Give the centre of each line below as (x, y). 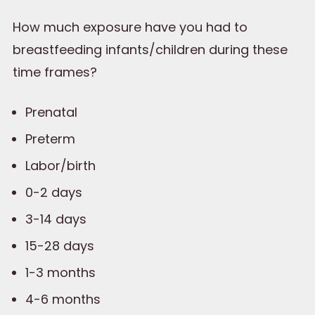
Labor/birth (60, 166)
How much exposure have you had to (130, 27)
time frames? (55, 72)
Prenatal (51, 112)
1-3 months (60, 273)
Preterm (50, 139)
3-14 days (56, 219)
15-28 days (60, 246)
